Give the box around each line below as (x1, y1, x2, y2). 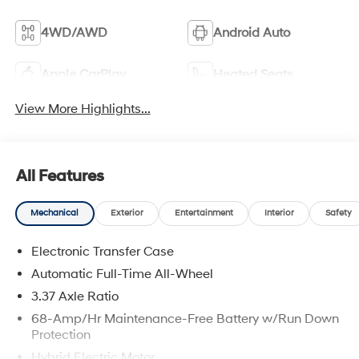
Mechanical (30, 207, 79, 219)
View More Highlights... (14, 101, 151, 118)
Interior (264, 207, 294, 219)
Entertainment (174, 207, 233, 219)
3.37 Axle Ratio (30, 288, 119, 305)
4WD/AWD (40, 25, 107, 42)
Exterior (110, 207, 143, 219)
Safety (325, 207, 352, 219)
